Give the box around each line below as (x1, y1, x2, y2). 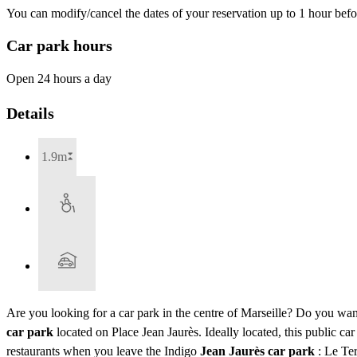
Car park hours (6, 36, 112, 54)
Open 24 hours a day (6, 72, 112, 86)
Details (6, 104, 54, 122)
